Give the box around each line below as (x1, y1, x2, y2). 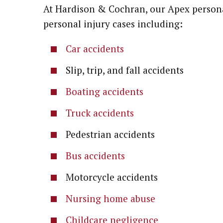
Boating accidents (66, 85, 143, 98)
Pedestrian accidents (66, 128, 155, 140)
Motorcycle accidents (66, 171, 158, 183)
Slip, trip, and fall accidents (66, 64, 184, 76)
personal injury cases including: (43, 17, 183, 30)
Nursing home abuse (66, 192, 155, 205)
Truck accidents (66, 107, 134, 119)
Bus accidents (66, 149, 125, 162)
